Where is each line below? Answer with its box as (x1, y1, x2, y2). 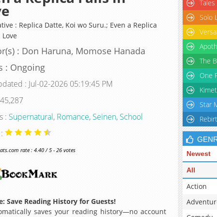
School (119, 111, 143, 122)
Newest (186, 150, 211, 157)
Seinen (92, 111, 116, 122)
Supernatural (8, 111, 53, 122)
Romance (56, 111, 89, 122)
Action (186, 182, 207, 191)
